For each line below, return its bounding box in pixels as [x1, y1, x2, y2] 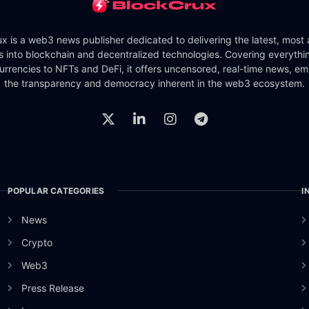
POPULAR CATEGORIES [7, 185, 105, 196]
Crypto [21, 236, 53, 248]
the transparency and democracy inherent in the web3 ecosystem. [4, 77, 305, 89]
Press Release [21, 281, 85, 294]
